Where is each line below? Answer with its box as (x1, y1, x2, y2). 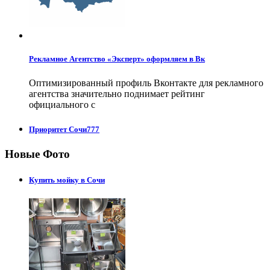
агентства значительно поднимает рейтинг (29, 88, 205, 99)
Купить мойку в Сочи (29, 175, 105, 185)
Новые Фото (5, 147, 70, 160)
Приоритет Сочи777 (29, 124, 99, 134)
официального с (29, 99, 95, 110)
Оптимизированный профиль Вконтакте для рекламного (29, 77, 263, 88)
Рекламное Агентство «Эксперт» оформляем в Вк (29, 54, 205, 64)
